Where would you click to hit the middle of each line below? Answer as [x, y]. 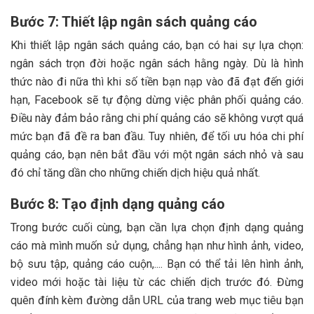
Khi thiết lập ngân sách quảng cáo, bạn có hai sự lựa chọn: [157, 45]
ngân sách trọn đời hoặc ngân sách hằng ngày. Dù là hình [157, 63]
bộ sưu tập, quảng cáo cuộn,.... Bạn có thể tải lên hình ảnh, [157, 264]
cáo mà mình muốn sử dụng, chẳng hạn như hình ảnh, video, [157, 245]
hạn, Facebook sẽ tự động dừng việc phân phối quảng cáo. [157, 100]
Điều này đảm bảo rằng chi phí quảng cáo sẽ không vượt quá [157, 118]
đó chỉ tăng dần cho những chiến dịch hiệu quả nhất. [135, 172]
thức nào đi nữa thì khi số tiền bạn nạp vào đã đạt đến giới [157, 81]
